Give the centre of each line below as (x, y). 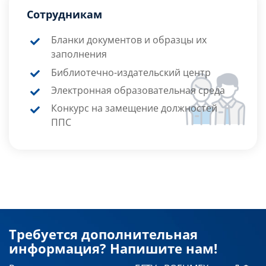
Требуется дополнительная (103, 234)
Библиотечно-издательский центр (131, 72)
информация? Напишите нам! (113, 248)
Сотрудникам (64, 15)
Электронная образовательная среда (138, 91)
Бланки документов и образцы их (129, 40)
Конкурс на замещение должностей (134, 108)
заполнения (79, 54)
